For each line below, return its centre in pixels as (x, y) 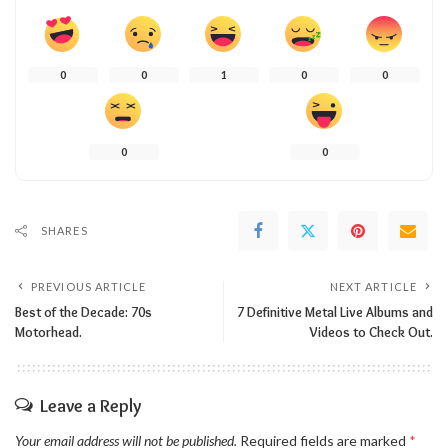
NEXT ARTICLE (373, 286)
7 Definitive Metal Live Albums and (335, 311)
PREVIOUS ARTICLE (89, 286)
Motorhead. (48, 331)
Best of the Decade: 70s (83, 311)
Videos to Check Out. (371, 331)
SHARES (64, 230)
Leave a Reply (90, 405)
